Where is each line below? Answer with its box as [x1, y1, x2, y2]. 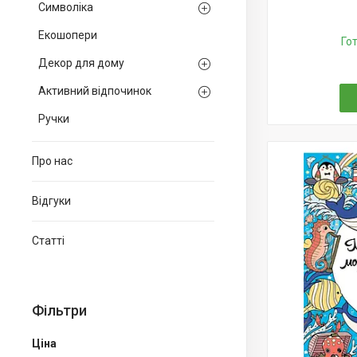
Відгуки [32, 194, 71, 207]
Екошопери [38, 29, 97, 41]
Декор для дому [38, 57, 124, 69]
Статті [32, 234, 65, 247]
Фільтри [32, 302, 87, 319]
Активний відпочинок [38, 84, 151, 97]
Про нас [32, 155, 73, 167]
